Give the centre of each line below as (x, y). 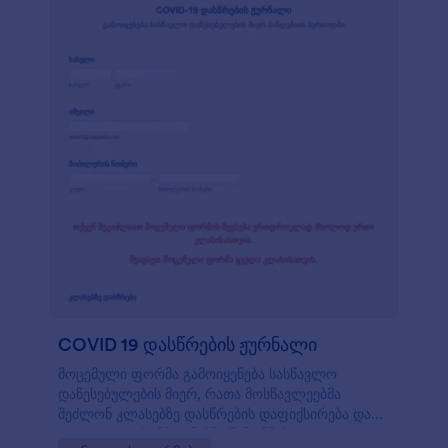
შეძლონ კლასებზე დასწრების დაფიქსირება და (214, 414)
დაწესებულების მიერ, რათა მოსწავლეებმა (199, 394)
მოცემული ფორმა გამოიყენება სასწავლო (197, 374)
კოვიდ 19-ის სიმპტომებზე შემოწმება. (179, 434)
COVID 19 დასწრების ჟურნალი (187, 344)
